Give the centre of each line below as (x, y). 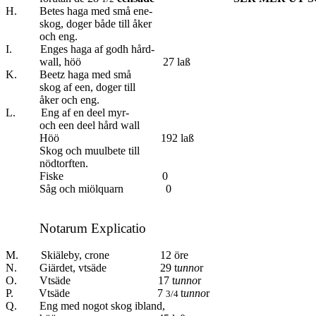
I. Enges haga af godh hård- (80, 49)
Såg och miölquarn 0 (89, 188)
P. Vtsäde (38, 293)
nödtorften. (47, 163)
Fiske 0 (87, 176)
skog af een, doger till (71, 87)
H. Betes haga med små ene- (79, 11)
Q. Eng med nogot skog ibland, (85, 305)
